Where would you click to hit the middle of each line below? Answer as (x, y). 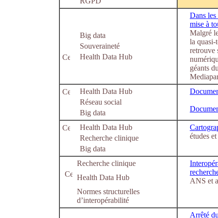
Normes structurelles (108, 191)
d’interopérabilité (103, 200)
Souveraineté (100, 46)
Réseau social (101, 102)
